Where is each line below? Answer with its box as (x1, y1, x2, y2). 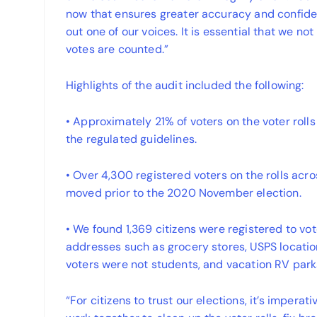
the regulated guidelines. (66, 132, 203, 147)
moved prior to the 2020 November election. (66, 185, 308, 201)
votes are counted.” (66, 42, 175, 57)
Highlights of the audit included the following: (66, 78, 307, 93)
